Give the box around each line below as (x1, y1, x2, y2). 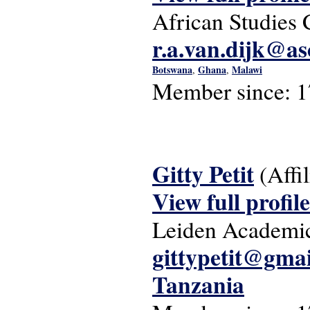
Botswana (152, 62, 192, 77)
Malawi (232, 62, 262, 77)
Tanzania (152, 268, 244, 301)
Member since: (152, 75, 296, 106)
